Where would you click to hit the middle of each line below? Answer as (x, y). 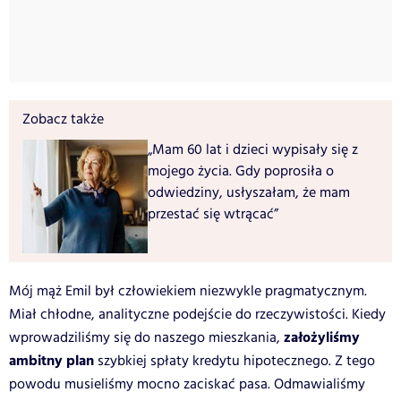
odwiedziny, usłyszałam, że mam (249, 192)
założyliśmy (322, 337)
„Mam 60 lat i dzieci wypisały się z (253, 149)
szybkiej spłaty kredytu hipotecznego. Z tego (235, 361)
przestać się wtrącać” (213, 214)
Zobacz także (63, 119)
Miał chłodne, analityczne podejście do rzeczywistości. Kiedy (197, 314)
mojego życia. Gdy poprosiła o (241, 171)
